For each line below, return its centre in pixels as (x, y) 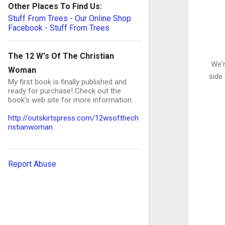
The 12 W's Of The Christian (61, 56)
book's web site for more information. (71, 100)
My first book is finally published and (67, 82)
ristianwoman (30, 127)
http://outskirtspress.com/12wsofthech (73, 118)
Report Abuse (32, 164)
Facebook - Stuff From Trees (59, 28)
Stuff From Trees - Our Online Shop (70, 18)
